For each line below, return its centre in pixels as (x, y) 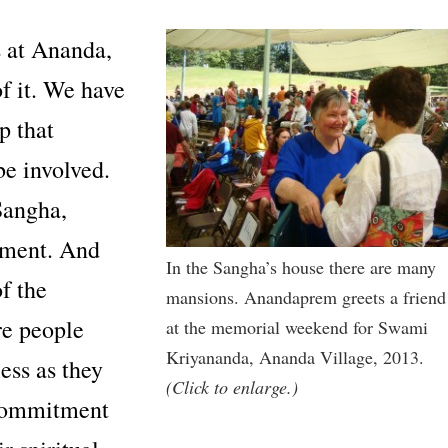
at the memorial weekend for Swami (297, 326)
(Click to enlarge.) (232, 386)
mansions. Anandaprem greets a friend (306, 296)
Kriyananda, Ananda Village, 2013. (295, 356)
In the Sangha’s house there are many (301, 266)
